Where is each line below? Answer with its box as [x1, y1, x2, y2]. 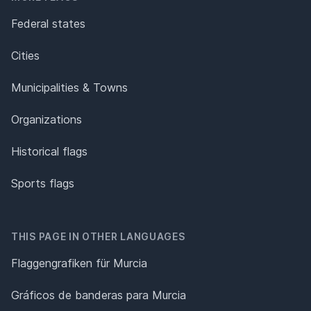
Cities [11, 48, 40, 62]
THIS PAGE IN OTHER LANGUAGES [11, 230, 185, 242]
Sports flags [11, 176, 74, 190]
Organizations [11, 112, 82, 126]
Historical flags [11, 144, 87, 158]
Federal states [11, 16, 85, 31]
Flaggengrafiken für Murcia [11, 255, 147, 270]
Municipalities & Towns [11, 80, 128, 94]
